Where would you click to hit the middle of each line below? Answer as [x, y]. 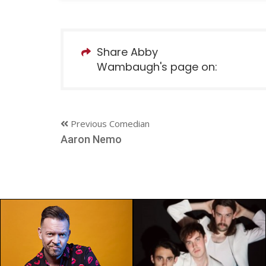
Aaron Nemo [91, 140]
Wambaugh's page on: [157, 67]
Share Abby [127, 52]
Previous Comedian [109, 124]
